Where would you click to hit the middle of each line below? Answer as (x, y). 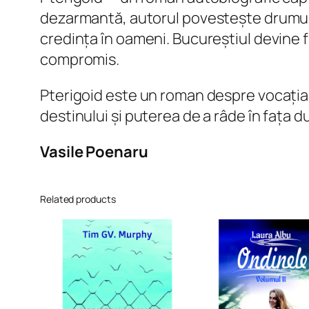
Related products (78, 199)
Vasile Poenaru (94, 152)
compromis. (80, 60)
